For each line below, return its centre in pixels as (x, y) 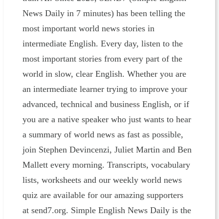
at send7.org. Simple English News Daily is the (107, 210)
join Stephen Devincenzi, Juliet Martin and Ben (107, 150)
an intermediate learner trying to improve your (105, 89)
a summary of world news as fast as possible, (103, 135)
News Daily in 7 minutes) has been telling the (104, 13)
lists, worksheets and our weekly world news (102, 180)
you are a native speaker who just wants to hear (107, 120)
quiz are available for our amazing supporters (103, 195)
